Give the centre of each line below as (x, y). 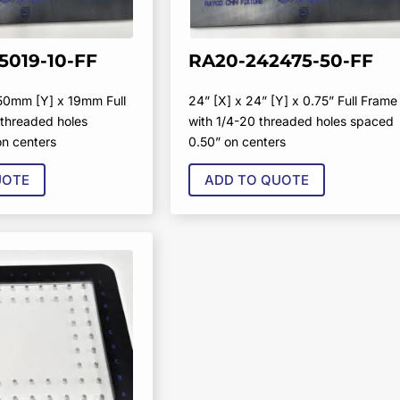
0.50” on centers (237, 142)
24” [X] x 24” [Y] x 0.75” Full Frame (292, 101)
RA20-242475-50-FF (280, 61)
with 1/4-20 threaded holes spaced (291, 121)
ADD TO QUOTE (256, 180)
